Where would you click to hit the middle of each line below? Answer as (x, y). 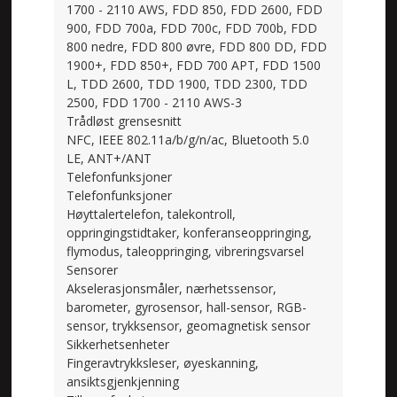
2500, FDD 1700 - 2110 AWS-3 (155, 102)
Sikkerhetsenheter (118, 344)
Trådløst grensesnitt (125, 121)
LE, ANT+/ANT (109, 158)
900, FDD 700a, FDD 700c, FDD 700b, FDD (192, 27)
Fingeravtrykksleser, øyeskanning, (163, 362)
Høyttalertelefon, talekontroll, (152, 214)
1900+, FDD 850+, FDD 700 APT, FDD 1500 (194, 65)
